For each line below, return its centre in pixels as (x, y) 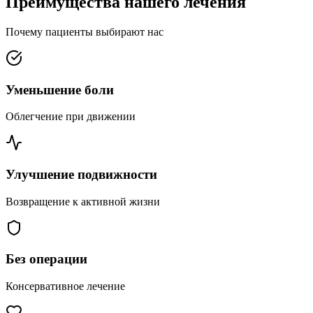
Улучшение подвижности (81, 174)
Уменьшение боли (60, 89)
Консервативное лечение (65, 286)
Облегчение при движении (71, 117)
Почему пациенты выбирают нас (85, 31)
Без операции (46, 259)
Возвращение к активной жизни (83, 201)
